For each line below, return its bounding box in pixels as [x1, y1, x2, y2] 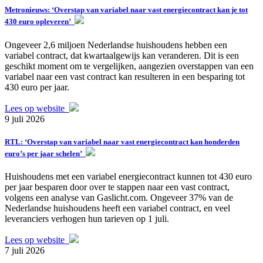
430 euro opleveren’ [5, 17, 75, 26]
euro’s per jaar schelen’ [5, 149, 86, 158]
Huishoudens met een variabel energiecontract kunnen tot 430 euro [5, 171, 252, 181]
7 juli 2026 [5, 245, 45, 255]
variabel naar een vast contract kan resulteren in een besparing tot [5, 71, 245, 82]
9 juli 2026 [5, 113, 45, 124]
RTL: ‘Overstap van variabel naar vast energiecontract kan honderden [5, 137, 240, 146]
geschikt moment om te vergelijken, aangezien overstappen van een [5, 60, 254, 71]
